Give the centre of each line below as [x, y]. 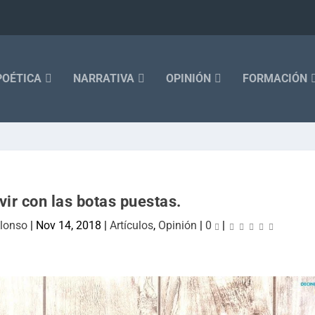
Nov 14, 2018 [69, 225]
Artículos [132, 225]
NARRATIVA [103, 78]
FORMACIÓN [275, 78]
